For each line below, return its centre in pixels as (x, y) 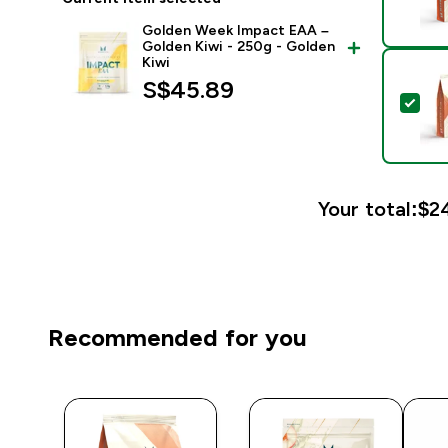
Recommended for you (177, 338)
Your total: (368, 209)
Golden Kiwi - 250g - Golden (238, 46)
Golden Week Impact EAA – (235, 30)
